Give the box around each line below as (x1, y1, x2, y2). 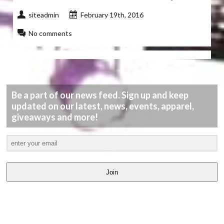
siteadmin (28, 10, 59, 19)
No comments (28, 28, 72, 37)
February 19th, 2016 (80, 10, 144, 19)
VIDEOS (47, 199, 94, 214)
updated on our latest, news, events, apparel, (11, 100, 194, 111)
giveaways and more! (11, 111, 98, 122)
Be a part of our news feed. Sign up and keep (11, 89, 189, 100)
